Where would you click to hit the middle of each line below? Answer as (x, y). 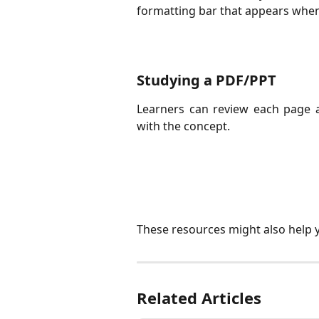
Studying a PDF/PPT (206, 80)
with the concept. (183, 126)
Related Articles (199, 297)
